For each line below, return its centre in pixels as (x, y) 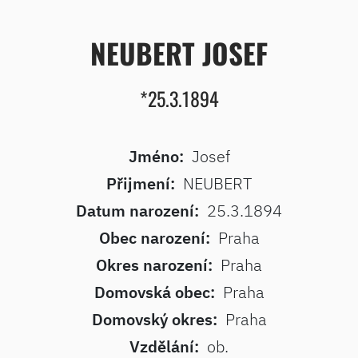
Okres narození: (154, 265)
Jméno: (156, 156)
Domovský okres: (154, 319)
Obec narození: (154, 238)
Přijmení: (141, 183)
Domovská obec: (154, 292)
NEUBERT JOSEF (179, 53)
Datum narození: (137, 211)
